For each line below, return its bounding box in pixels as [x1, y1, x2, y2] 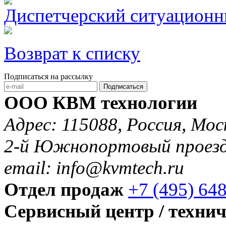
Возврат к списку [4, 43, 140, 64]
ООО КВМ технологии [4, 92, 197, 114]
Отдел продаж [4, 179, 124, 200]
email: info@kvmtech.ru [4, 157, 184, 179]
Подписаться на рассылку [4, 72, 93, 81]
